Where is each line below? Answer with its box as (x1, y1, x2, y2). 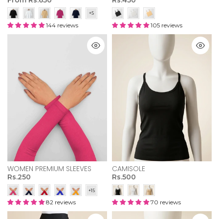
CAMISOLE (112, 164, 145, 174)
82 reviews (46, 198, 76, 206)
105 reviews (151, 21, 182, 29)
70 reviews (151, 198, 181, 206)
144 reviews (46, 21, 78, 29)
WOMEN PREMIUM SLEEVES (7, 164, 91, 174)
